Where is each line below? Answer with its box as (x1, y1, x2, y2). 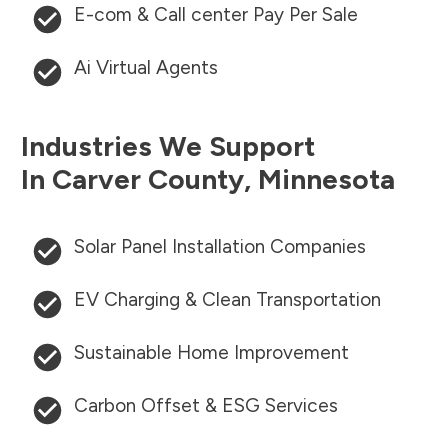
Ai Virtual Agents (74, 56, 218, 80)
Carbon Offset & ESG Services (74, 394, 338, 418)
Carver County (52, 162, 244, 197)
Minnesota (258, 162, 395, 197)
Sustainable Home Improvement (74, 341, 349, 365)
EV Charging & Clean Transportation (74, 288, 381, 312)
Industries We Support (21, 129, 315, 164)
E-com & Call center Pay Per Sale (74, 3, 358, 27)
